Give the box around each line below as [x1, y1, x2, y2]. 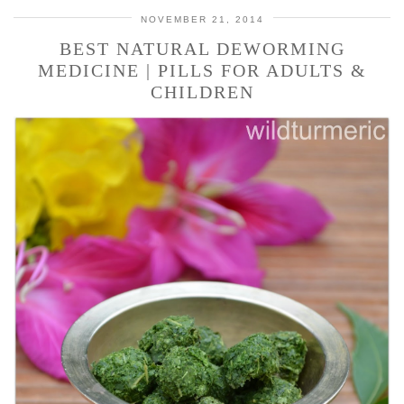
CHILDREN [150, 82, 254, 103]
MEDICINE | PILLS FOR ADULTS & [37, 60, 367, 81]
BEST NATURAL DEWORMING [59, 39, 345, 60]
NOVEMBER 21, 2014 [140, 14, 264, 25]
